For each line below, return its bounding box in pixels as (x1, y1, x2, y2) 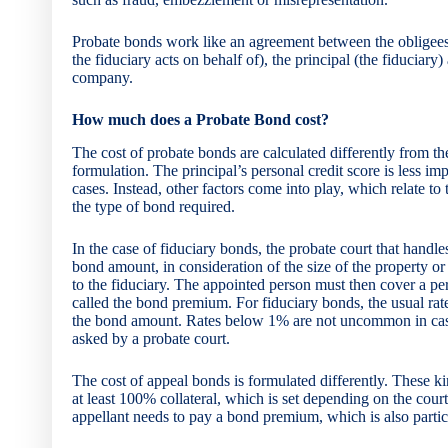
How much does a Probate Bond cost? (72, 111, 329, 128)
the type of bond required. (72, 197, 235, 215)
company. (72, 69, 133, 86)
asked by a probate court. (72, 329, 230, 347)
